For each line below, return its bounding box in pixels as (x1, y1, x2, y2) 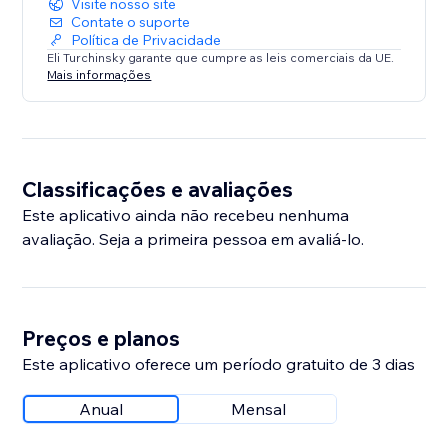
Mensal (230, 399, 286, 420)
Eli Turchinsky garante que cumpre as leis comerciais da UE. (47, 50, 395, 66)
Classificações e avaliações (22, 176, 294, 203)
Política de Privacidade (71, 31, 222, 50)
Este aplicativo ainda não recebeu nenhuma (22, 205, 350, 226)
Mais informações (47, 66, 152, 82)
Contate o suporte (71, 13, 191, 32)
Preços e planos (22, 325, 181, 352)
